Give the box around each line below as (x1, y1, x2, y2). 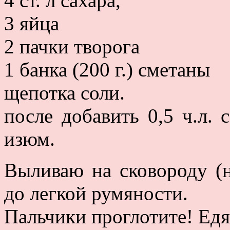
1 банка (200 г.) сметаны (4, 58, 210, 81)
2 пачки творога (4, 35, 140, 57)
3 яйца (4, 12, 59, 34)
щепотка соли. (4, 81, 125, 104)
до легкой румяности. (4, 182, 188, 204)
